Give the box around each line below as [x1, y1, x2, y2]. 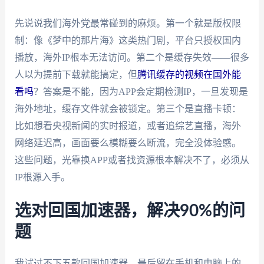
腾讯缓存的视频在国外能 [137, 69, 241, 80]
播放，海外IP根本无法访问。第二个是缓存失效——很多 [14, 52, 249, 62]
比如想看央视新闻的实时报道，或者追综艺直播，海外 [14, 120, 241, 131]
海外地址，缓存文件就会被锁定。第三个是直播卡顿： [14, 103, 241, 114]
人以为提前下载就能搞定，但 [14, 69, 137, 80]
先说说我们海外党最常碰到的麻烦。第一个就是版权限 [14, 18, 241, 28]
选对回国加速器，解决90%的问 [14, 203, 245, 220]
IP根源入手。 [14, 171, 70, 182]
